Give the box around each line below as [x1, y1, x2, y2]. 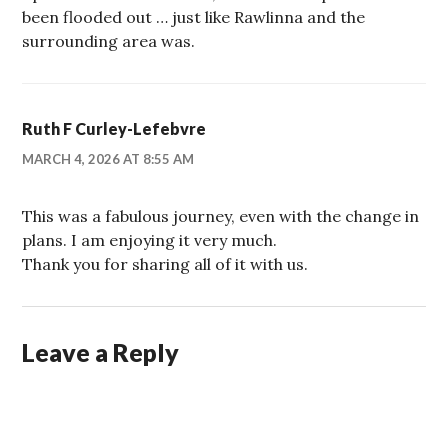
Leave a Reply [22, 336, 180, 367]
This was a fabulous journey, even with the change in [22, 205, 420, 226]
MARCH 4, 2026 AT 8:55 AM [22, 150, 195, 167]
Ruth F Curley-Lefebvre [22, 118, 207, 138]
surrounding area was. [22, 30, 196, 51]
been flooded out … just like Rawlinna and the [22, 6, 366, 27]
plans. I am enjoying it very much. [22, 229, 278, 250]
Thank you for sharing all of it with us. [22, 253, 309, 274]
